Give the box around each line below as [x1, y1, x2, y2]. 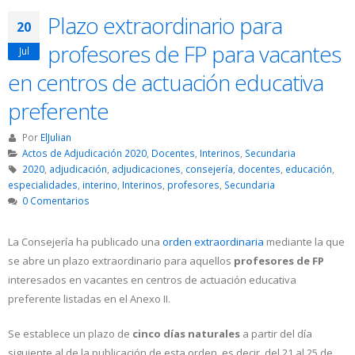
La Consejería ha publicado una [8, 235, 162, 250]
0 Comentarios [21, 194, 90, 208]
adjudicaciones [111, 162, 181, 176]
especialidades [8, 178, 78, 192]
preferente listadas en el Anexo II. [8, 292, 170, 307]
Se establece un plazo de [8, 326, 130, 342]
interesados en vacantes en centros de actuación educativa [8, 273, 296, 288]
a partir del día [240, 326, 312, 342]
